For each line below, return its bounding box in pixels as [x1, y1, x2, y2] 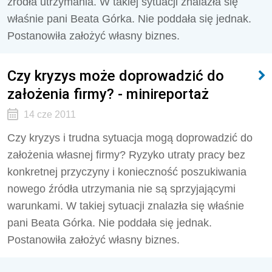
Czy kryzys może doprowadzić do [7, 67, 224, 84]
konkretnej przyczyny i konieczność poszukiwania [7, 166, 246, 178]
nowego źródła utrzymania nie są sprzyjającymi [7, 183, 236, 195]
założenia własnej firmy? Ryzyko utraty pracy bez [7, 149, 245, 161]
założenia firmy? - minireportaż [7, 85, 209, 103]
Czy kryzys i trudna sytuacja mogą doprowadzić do [7, 132, 253, 144]
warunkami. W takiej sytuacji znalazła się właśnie [7, 200, 244, 212]
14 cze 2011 [23, 109, 76, 120]
